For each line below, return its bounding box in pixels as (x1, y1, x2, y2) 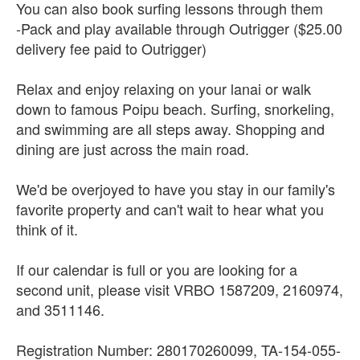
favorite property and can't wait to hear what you (16, 198, 324, 219)
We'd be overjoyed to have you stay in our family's (16, 178, 335, 199)
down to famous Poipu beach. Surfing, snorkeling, (16, 97, 334, 119)
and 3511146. (16, 298, 104, 320)
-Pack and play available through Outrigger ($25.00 (16, 17, 342, 39)
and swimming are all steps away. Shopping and (16, 117, 325, 139)
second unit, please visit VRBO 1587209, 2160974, (16, 278, 343, 300)
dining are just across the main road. (16, 137, 249, 159)
